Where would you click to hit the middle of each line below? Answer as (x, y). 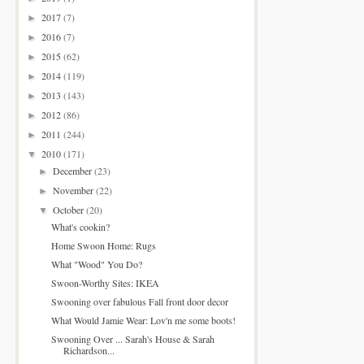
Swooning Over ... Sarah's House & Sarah (132, 338)
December (74, 170)
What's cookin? (80, 226)
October (70, 209)
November (75, 190)
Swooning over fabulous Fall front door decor (139, 301)
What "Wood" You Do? (96, 264)
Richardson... (89, 350)
